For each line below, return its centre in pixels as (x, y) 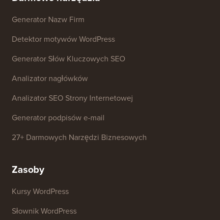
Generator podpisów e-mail (58, 196)
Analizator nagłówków (50, 157)
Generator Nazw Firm (48, 98)
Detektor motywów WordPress (63, 117)
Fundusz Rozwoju (147, 12)
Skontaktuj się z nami (48, 12)
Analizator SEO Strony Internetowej (72, 176)
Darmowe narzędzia (56, 76)
